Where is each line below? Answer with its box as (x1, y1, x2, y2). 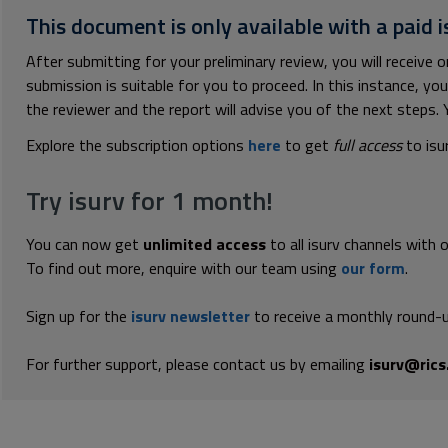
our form (341, 256, 405, 280)
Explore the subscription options (26, 133, 248, 157)
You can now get (26, 232, 143, 256)
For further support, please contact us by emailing (26, 352, 369, 376)
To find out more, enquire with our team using (26, 256, 341, 280)
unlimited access (143, 232, 266, 256)
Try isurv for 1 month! (26, 181, 273, 220)
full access (333, 133, 402, 157)
